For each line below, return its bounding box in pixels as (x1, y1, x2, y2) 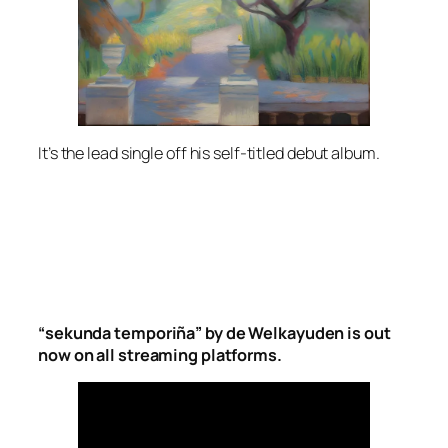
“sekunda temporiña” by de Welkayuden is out (38, 321, 391, 344)
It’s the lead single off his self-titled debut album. (38, 142, 383, 165)
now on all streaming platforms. (38, 343, 282, 366)
